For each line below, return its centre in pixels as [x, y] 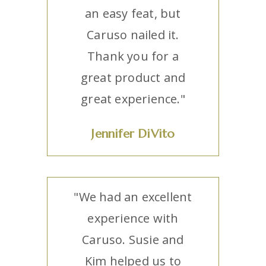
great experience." [133, 99]
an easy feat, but [133, 13]
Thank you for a [133, 56]
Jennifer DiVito [133, 134]
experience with [133, 218]
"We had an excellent [133, 197]
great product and [133, 77]
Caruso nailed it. [133, 35]
